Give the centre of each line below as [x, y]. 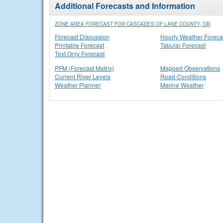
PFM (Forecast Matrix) [84, 68]
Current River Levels [83, 76]
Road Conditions [183, 76]
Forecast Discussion [82, 37]
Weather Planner [78, 85]
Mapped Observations [190, 68]
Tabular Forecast [183, 45]
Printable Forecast [79, 45]
